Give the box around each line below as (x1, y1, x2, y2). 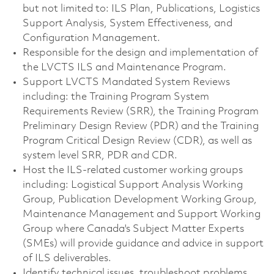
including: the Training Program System (22, 91, 209, 102)
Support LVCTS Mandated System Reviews (22, 76, 230, 87)
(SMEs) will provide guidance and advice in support (22, 238, 264, 249)
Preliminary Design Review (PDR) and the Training (22, 120, 259, 131)
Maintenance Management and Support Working (22, 209, 261, 220)
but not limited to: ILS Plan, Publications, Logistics (22, 3, 260, 14)
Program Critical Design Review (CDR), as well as (22, 135, 252, 146)
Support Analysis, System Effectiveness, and (22, 18, 232, 29)
